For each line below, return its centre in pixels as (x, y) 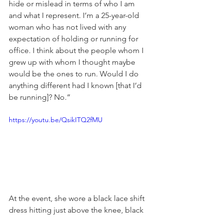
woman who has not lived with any (68, 27)
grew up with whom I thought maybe (73, 62)
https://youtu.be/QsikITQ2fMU (56, 119)
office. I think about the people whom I (77, 50)
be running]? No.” (40, 97)
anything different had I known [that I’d (76, 85)
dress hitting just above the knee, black (77, 210)
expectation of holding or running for (74, 38)
